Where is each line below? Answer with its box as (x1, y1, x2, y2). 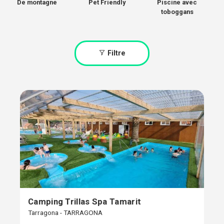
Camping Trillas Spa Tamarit (28, 196, 141, 207)
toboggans (160, 8, 193, 15)
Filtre (105, 49, 125, 57)
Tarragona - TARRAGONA (28, 208, 102, 217)
